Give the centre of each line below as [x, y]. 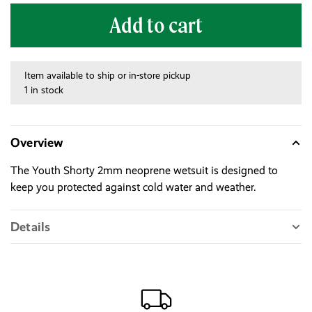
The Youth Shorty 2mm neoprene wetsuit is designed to [144, 171]
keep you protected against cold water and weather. [133, 187]
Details [31, 227]
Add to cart [156, 25]
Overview [37, 143]
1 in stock [44, 90]
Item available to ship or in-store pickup [108, 76]
